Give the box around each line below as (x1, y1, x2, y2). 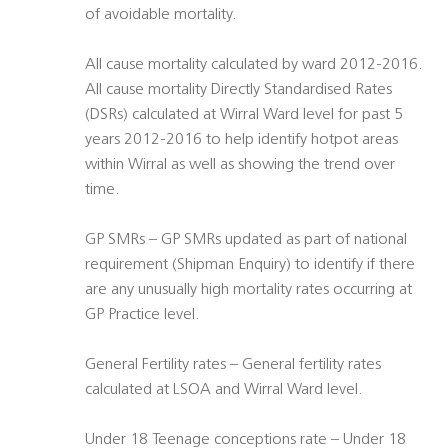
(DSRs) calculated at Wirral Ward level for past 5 (85, 107, 403, 124)
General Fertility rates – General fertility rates (85, 357, 381, 374)
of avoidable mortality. (85, 7, 237, 24)
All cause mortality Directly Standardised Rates (85, 82, 392, 99)
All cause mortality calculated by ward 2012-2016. (85, 57, 423, 74)
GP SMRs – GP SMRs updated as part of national (85, 232, 407, 249)
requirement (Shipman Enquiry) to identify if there (85, 257, 415, 274)
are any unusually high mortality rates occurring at (85, 282, 412, 299)
